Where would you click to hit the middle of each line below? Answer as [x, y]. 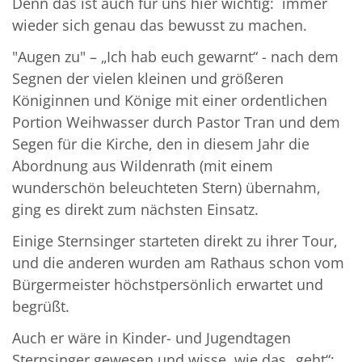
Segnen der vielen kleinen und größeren [148, 79]
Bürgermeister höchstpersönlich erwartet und [168, 285]
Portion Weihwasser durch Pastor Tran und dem [176, 122]
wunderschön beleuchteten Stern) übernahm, [166, 188]
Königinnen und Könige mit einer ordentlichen [170, 101]
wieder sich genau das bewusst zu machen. [162, 25]
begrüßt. [41, 307]
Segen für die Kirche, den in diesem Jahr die [161, 144]
